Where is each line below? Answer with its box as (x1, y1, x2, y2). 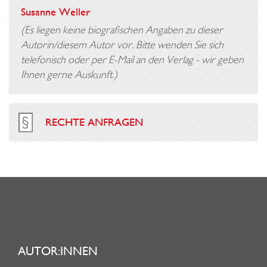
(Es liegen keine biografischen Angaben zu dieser (21, 23, 223, 36)
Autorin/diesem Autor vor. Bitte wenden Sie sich (21, 38, 223, 51)
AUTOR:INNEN (18, 243, 98, 259)
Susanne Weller (21, 5, 90, 18)
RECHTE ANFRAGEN (45, 115, 143, 129)
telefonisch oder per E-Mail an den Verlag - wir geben (21, 52, 244, 66)
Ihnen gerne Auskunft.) (21, 67, 117, 81)
